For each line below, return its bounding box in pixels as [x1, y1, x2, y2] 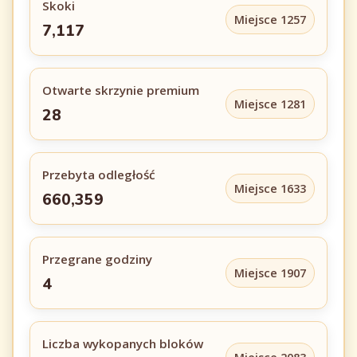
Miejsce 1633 [234, 181, 306, 196]
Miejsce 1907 [234, 265, 306, 280]
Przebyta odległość [42, 167, 155, 182]
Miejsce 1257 [234, 12, 306, 27]
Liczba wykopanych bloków [42, 335, 203, 351]
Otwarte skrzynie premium [42, 82, 199, 98]
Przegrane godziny [42, 251, 152, 267]
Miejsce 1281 [234, 96, 306, 112]
